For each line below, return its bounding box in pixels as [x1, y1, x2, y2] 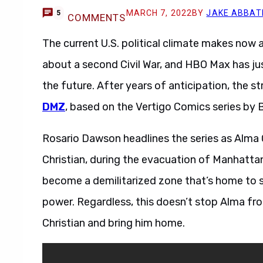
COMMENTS [67, 12, 126, 23]
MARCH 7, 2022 [126, 8, 193, 18]
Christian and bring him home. [42, 217, 185, 230]
